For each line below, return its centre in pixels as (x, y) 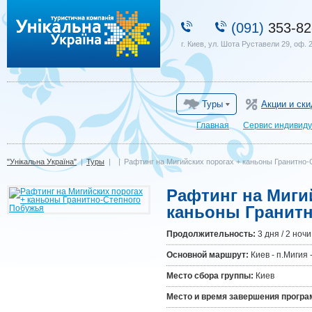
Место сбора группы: (210, 276)
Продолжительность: (211, 234)
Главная (213, 125)
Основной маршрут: (208, 255)
